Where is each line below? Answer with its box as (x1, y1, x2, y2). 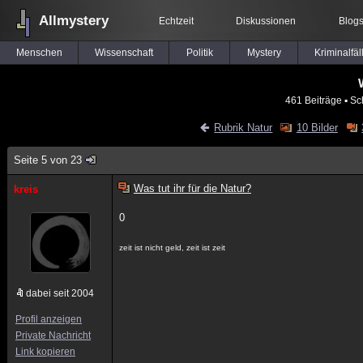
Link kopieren (15, 346, 75, 357)
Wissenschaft (94, 47, 153, 58)
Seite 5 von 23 (14, 154, 82, 166)
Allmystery (39, 13, 109, 28)
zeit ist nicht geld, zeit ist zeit (119, 243, 226, 252)
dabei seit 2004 (26, 288, 94, 299)
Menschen (15, 47, 62, 58)
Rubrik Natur (214, 122, 273, 134)
